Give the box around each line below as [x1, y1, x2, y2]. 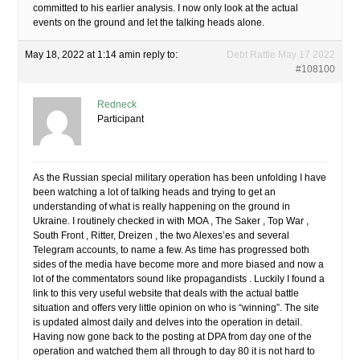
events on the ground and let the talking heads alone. [33, 17, 264, 28]
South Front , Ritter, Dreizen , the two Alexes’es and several [33, 230, 289, 241]
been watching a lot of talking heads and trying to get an [33, 186, 276, 198]
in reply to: [133, 49, 178, 60]
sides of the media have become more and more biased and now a [33, 259, 324, 270]
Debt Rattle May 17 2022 [227, 49, 335, 60]
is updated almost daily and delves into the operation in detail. [33, 317, 302, 328]
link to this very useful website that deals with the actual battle [33, 288, 299, 299]
